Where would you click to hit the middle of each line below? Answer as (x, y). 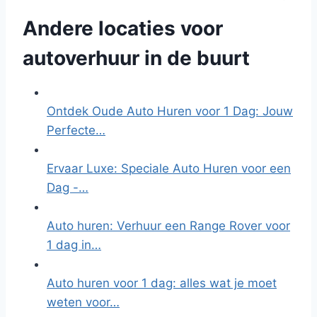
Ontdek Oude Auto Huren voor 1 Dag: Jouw (170, 111)
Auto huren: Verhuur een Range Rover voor (168, 226)
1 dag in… (74, 245)
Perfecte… (76, 130)
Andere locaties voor (123, 28)
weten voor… (83, 302)
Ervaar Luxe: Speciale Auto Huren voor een (169, 168)
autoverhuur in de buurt (136, 58)
